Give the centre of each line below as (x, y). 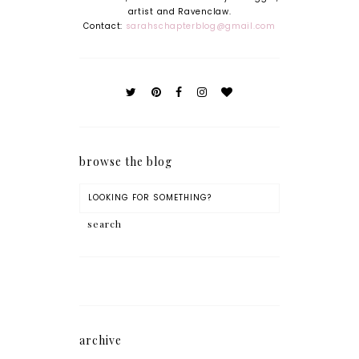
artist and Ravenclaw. (179, 11)
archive (101, 340)
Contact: (105, 26)
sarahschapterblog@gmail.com (200, 26)
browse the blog (126, 161)
